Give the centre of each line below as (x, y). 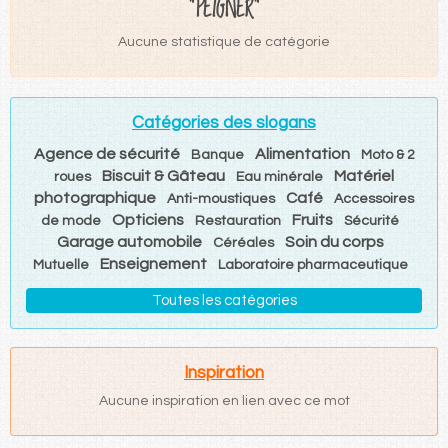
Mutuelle (60, 264)
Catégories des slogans (224, 122)
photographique (95, 197)
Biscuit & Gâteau (163, 175)
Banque (217, 154)
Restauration (238, 220)
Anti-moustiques (221, 198)
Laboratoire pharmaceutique (312, 264)
